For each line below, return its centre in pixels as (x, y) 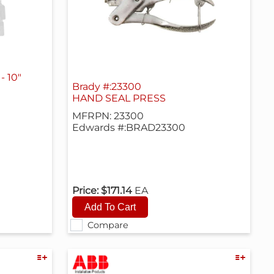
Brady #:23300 (107, 86)
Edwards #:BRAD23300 (129, 127)
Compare (108, 225)
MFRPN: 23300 (108, 116)
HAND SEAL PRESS (119, 98)
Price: (86, 191)
